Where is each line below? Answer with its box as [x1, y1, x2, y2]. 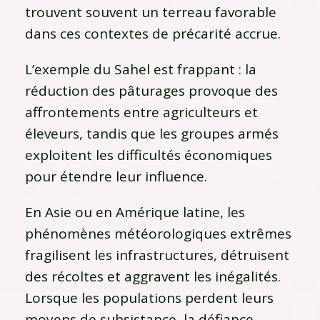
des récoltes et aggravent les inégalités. [25, 266, 281, 286]
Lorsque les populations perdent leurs [25, 288, 274, 307]
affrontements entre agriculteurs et [25, 102, 258, 121]
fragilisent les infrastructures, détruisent [25, 245, 289, 264]
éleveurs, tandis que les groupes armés [25, 124, 279, 143]
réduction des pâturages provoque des [25, 81, 278, 100]
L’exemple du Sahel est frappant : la [25, 59, 256, 79]
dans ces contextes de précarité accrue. [25, 24, 281, 43]
